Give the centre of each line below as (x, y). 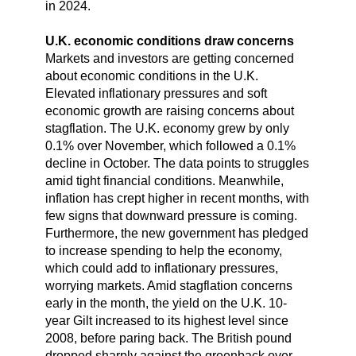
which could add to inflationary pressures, (161, 269)
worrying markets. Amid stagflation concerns (168, 286)
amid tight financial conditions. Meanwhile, (164, 181)
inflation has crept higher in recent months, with (177, 199)
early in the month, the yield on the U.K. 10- (166, 304)
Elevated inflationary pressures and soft (156, 94)
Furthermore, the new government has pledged (176, 234)
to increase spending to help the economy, (163, 251)
